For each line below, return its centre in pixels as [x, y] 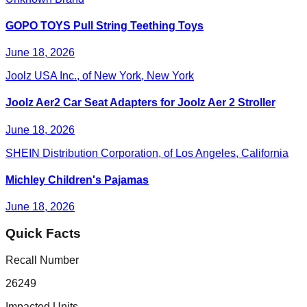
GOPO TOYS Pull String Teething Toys [105, 25]
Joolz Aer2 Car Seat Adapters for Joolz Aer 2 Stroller [140, 103]
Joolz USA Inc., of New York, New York [100, 76]
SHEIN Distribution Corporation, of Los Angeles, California [147, 153]
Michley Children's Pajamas [77, 180]
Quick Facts [43, 233]
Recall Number [42, 260]
